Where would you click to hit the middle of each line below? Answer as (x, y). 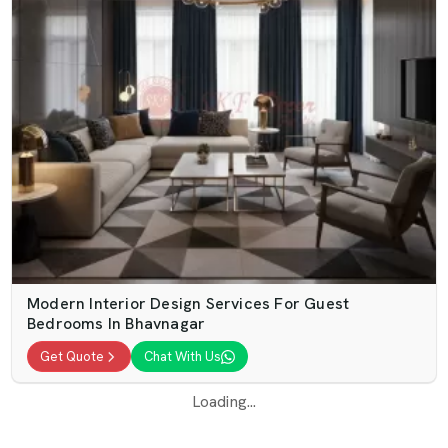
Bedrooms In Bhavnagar (116, 323)
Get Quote (72, 356)
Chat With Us (182, 356)
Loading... (224, 401)
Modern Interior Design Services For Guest (188, 303)
